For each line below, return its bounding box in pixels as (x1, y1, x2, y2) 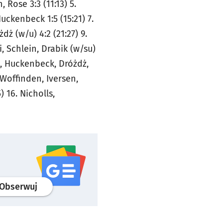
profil (37, 180, 59, 192)
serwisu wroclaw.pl (113, 180, 193, 192)
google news (59, 180, 113, 192)
